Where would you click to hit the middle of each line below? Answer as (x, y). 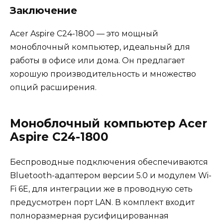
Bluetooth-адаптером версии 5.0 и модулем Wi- (111, 176)
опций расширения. (53, 88)
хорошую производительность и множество (103, 74)
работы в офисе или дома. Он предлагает (97, 61)
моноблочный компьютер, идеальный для (100, 47)
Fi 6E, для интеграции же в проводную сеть (101, 189)
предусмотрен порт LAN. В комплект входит (102, 203)
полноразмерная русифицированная (89, 216)
